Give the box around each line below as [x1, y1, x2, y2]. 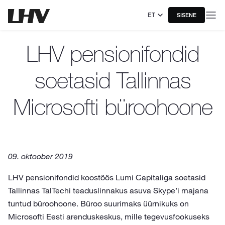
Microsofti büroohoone [13, 93, 212, 121]
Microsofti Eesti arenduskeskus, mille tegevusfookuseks [8, 211, 209, 221]
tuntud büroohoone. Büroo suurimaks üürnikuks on [8, 198, 189, 208]
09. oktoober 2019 [8, 151, 73, 161]
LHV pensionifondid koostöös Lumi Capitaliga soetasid [8, 172, 205, 182]
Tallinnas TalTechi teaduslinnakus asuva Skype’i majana [8, 185, 208, 195]
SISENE [177, 12, 196, 19]
